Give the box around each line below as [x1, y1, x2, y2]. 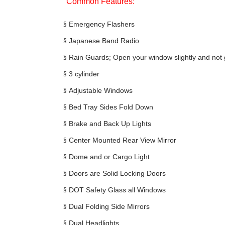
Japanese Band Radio [68, 37, 139, 45]
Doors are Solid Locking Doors [68, 169, 166, 178]
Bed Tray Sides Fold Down [68, 103, 153, 111]
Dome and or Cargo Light [68, 153, 150, 161]
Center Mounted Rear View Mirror [68, 136, 176, 145]
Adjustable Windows [68, 86, 133, 95]
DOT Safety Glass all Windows [68, 186, 166, 194]
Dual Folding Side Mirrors [68, 202, 150, 211]
